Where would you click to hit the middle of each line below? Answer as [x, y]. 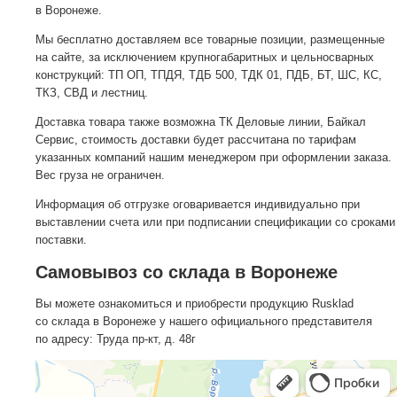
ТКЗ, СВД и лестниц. [92, 92]
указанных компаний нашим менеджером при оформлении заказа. [214, 157]
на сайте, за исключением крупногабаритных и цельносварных [205, 57]
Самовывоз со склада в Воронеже [187, 272]
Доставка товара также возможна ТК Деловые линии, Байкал [201, 121]
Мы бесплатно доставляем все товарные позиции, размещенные [210, 39]
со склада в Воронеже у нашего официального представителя [204, 322]
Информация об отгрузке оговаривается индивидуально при [198, 204]
